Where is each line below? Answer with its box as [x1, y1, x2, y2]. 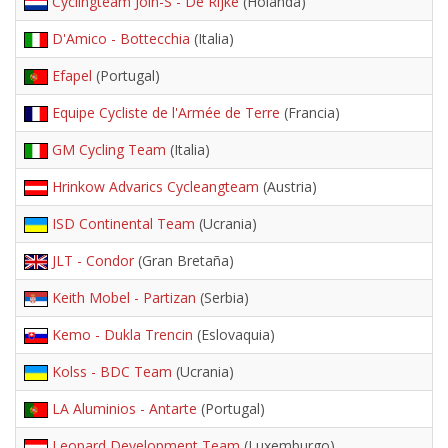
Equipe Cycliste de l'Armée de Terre [52, 103, 280, 122]
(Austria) [259, 177, 317, 196]
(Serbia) [196, 288, 249, 307]
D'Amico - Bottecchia [52, 29, 190, 48]
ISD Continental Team [52, 214, 195, 233]
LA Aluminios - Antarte [52, 399, 197, 418]
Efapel [52, 66, 92, 85]
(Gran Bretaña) [134, 251, 234, 270]
